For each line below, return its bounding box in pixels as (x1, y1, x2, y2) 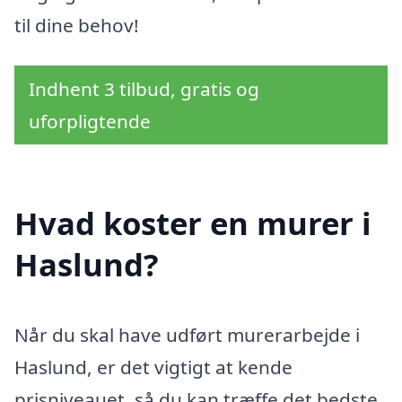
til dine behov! (14, 12, 139, 38)
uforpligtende (29, 109, 151, 135)
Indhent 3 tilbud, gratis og (29, 76, 259, 102)
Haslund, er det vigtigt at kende (14, 354, 293, 380)
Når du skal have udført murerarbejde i (14, 322, 360, 348)
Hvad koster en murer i (14, 202, 371, 245)
